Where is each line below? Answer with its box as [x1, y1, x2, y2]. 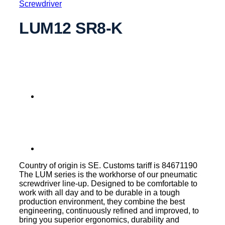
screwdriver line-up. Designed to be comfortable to [19, 179, 197, 188]
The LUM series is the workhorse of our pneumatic [19, 170, 197, 179]
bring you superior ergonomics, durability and [19, 215, 179, 224]
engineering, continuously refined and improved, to [19, 206, 199, 215]
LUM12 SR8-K [19, 19, 123, 38]
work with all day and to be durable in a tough [19, 188, 180, 197]
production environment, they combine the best [19, 197, 185, 206]
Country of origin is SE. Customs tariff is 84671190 [19, 161, 197, 170]
